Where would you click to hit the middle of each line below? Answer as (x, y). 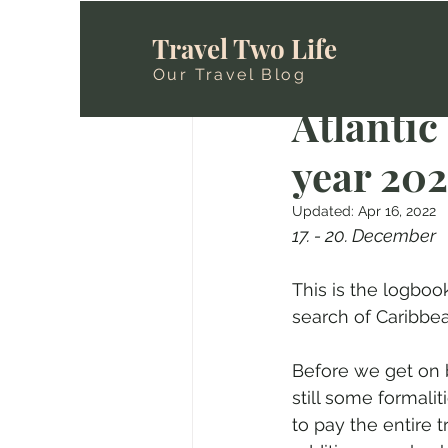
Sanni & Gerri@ (384, 84)
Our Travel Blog (229, 74)
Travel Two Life (244, 48)
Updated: (325, 211)
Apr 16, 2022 (397, 211)
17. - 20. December (364, 235)
